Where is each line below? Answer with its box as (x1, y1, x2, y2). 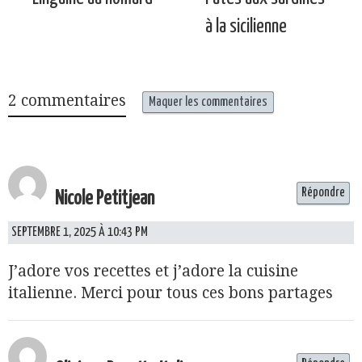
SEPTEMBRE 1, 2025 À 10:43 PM (11, 226, 148, 239)
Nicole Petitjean (55, 190, 154, 209)
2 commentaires (8, 91, 126, 111)
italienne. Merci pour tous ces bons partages (8, 284, 333, 303)
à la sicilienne (205, 18, 287, 37)
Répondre (301, 187, 345, 200)
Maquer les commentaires (149, 96, 267, 109)
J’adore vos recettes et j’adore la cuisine (8, 262, 298, 281)
